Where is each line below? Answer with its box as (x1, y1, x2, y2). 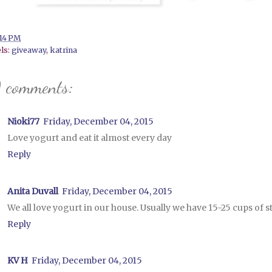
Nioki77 (7, 116, 39, 127)
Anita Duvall (7, 185, 58, 197)
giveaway (12, 46, 46, 55)
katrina (50, 46, 77, 55)
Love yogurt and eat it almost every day (7, 132, 172, 144)
